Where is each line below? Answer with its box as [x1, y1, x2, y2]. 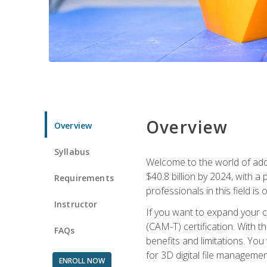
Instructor [54, 198, 98, 210]
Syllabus [54, 145, 90, 157]
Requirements [54, 172, 114, 184]
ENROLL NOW [58, 255, 105, 266]
